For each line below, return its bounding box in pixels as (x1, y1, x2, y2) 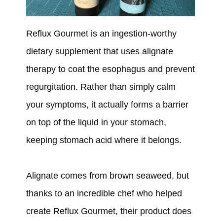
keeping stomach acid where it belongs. (26, 135, 184, 146)
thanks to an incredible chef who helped (26, 188, 182, 199)
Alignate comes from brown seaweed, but (26, 171, 189, 181)
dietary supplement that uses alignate (26, 46, 173, 57)
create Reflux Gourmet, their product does (26, 206, 191, 217)
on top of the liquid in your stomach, (26, 117, 166, 128)
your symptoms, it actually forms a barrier (26, 100, 188, 110)
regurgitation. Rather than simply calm (26, 82, 176, 92)
